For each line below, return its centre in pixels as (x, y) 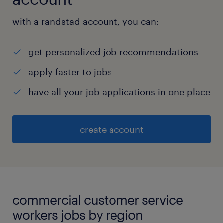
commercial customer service (98, 200)
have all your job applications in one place (119, 92)
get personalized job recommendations (113, 52)
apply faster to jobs (70, 72)
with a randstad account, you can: (86, 22)
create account (111, 130)
